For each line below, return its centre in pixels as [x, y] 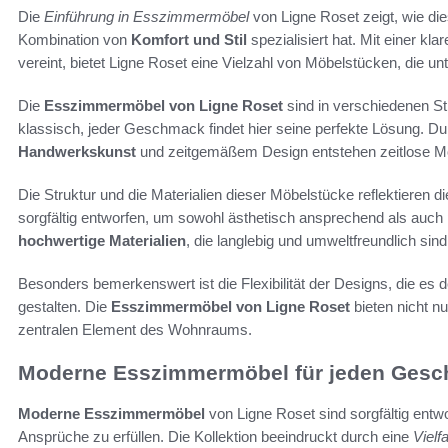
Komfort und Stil [189, 40]
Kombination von [74, 40]
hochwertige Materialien [102, 241]
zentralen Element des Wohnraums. [135, 330]
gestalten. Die [64, 307]
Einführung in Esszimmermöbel [146, 17]
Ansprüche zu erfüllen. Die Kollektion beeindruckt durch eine [215, 436]
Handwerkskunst [77, 152]
